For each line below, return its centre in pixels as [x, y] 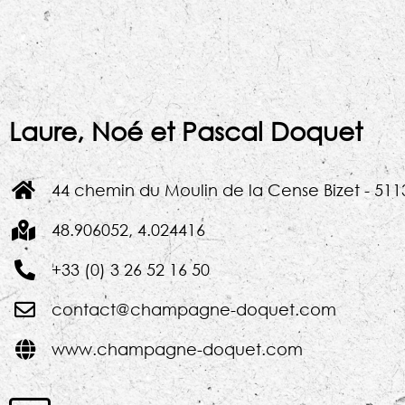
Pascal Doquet [272, 131]
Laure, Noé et [95, 131]
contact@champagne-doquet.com [193, 310]
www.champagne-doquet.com [177, 349]
